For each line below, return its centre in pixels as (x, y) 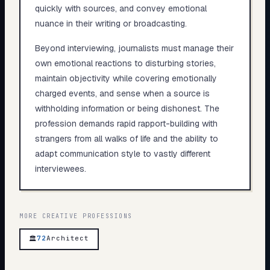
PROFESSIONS (105, 216)
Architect (68, 238)
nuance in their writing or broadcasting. (111, 23)
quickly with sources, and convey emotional (121, 8)
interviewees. (60, 168)
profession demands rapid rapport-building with (126, 123)
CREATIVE (60, 216)
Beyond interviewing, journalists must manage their (134, 48)
